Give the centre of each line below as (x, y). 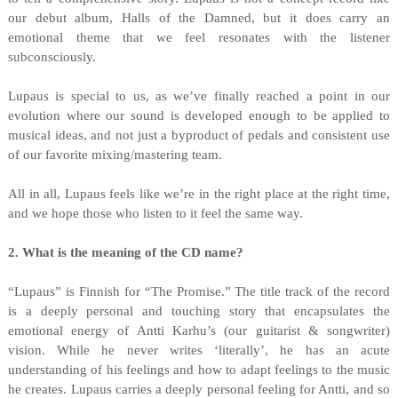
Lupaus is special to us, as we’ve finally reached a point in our (199, 96)
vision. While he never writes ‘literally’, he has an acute (199, 350)
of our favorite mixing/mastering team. (115, 155)
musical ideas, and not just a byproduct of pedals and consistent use (199, 135)
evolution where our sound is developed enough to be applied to (199, 115)
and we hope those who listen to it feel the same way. (155, 213)
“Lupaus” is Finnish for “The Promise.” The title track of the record (199, 291)
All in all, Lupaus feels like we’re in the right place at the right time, (199, 194)
